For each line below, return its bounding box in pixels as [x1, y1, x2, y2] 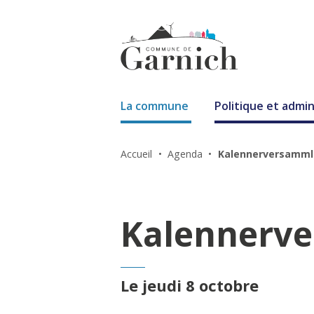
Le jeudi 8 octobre [121, 275, 259, 296]
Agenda [167, 146, 205, 161]
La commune [121, 98, 189, 114]
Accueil [121, 146, 156, 161]
